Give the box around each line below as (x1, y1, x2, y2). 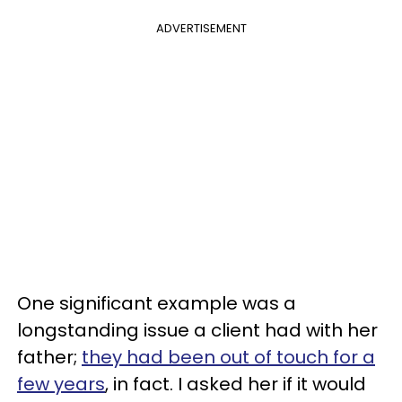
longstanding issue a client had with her (17, 318, 378, 344)
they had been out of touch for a (82, 345, 375, 371)
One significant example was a (17, 291, 296, 317)
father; (17, 345, 82, 371)
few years (17, 371, 105, 398)
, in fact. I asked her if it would (105, 371, 366, 398)
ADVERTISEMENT (155, 20, 247, 38)
